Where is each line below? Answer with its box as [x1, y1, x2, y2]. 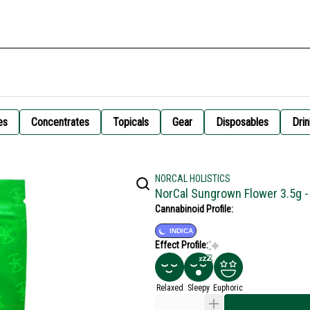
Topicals [113, 116, 149, 129]
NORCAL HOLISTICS [155, 173, 230, 184]
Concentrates [31, 116, 89, 129]
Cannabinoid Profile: [155, 203, 233, 215]
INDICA [170, 227, 193, 235]
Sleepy [188, 283, 210, 293]
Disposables [216, 116, 268, 129]
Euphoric [213, 283, 243, 293]
